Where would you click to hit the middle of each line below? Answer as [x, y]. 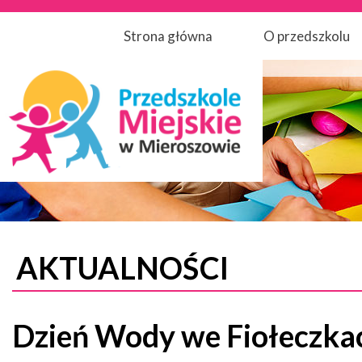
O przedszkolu [306, 36]
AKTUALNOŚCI [122, 268]
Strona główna [168, 36]
